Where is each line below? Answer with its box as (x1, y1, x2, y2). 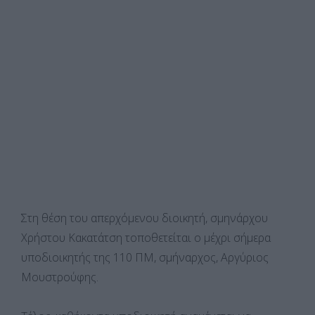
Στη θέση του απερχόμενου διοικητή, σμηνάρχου (21, 210, 268, 226)
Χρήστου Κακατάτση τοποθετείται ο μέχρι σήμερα (21, 229, 271, 245)
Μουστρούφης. (21, 269, 98, 285)
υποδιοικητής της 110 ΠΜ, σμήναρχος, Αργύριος (21, 249, 269, 265)
